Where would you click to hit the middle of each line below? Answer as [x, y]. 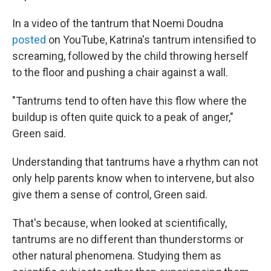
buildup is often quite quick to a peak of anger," [123, 117]
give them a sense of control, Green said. [110, 194]
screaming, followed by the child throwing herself [130, 56]
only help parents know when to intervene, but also [133, 178]
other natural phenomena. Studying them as [117, 256]
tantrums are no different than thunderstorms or [128, 239]
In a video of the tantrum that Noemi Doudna [118, 23]
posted [29, 40]
